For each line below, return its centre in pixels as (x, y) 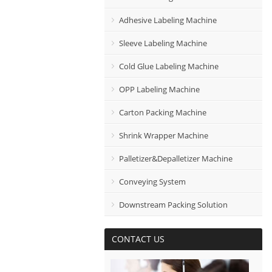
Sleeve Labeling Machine (163, 43)
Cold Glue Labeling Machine (169, 66)
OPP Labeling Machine (159, 89)
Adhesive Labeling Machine (168, 20)
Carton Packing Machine (163, 112)
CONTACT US (138, 239)
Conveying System (152, 182)
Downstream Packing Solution (173, 205)
